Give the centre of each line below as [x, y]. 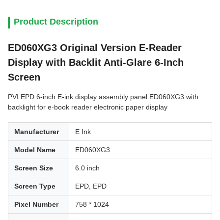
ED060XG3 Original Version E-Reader [95, 48]
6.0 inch [87, 168]
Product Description [56, 22]
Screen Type [35, 186]
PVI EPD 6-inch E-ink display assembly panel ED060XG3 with [103, 97]
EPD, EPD [91, 186]
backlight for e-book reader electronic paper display [88, 107]
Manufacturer [37, 132]
